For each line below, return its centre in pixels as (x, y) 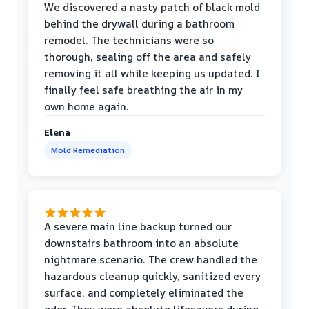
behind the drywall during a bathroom (139, 23)
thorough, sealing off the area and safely (148, 57)
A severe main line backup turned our (138, 226)
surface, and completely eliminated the (144, 292)
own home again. (87, 106)
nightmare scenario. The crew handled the (151, 259)
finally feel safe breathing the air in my (143, 90)
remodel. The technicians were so (129, 40)
